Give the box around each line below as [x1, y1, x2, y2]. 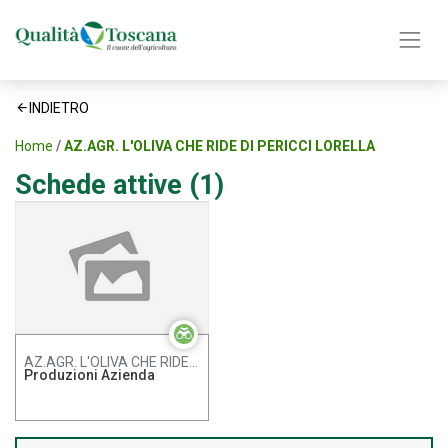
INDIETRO [29, 100, 89, 117]
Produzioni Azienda [24, 366, 155, 383]
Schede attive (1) [15, 169, 224, 202]
